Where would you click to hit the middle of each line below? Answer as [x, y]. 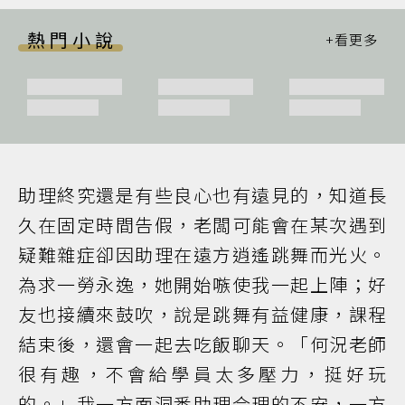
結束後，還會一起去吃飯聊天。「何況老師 [202, 344]
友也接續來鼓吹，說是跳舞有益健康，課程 [202, 314]
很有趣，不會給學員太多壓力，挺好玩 [202, 373]
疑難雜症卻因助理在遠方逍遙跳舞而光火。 [202, 254]
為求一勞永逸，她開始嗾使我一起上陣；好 [202, 284]
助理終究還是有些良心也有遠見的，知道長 [202, 194]
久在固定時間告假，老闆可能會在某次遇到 [202, 224]
